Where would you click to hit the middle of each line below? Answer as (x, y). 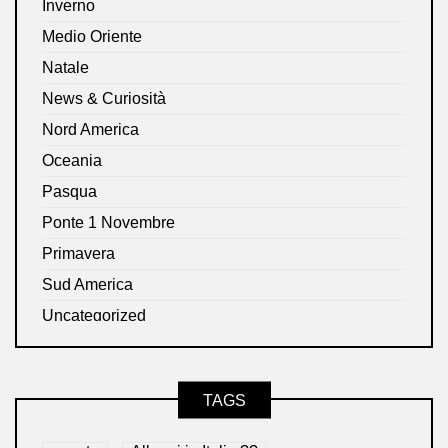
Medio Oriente (92, 37)
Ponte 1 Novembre (108, 223)
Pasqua (69, 192)
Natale (65, 68)
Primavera (78, 254)
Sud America (87, 285)
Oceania (72, 161)
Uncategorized (94, 316)
